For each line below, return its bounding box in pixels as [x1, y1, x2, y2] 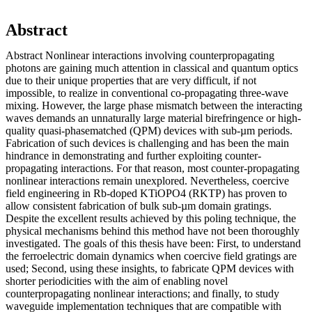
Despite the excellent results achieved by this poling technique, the [6, 212, 296, 224]
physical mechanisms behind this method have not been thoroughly [6, 224, 299, 237]
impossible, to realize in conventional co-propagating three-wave [6, 86, 288, 99]
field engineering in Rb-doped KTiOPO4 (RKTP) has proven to [6, 187, 287, 199]
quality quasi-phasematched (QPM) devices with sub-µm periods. [6, 124, 292, 136]
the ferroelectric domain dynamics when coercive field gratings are [6, 249, 297, 262]
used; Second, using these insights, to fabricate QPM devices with [6, 262, 294, 274]
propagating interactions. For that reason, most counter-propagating [6, 162, 299, 174]
